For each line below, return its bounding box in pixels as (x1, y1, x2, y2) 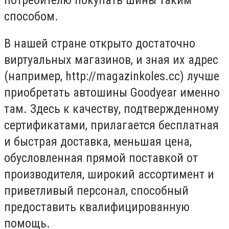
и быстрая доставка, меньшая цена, (4, 134, 192, 149)
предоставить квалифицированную (4, 200, 190, 215)
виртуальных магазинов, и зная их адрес (4, 53, 218, 67)
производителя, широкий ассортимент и (4, 167, 214, 182)
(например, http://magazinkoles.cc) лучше (4, 69, 219, 84)
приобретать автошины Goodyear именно (4, 85, 220, 100)
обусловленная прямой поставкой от (4, 151, 198, 166)
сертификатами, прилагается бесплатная (4, 118, 219, 133)
